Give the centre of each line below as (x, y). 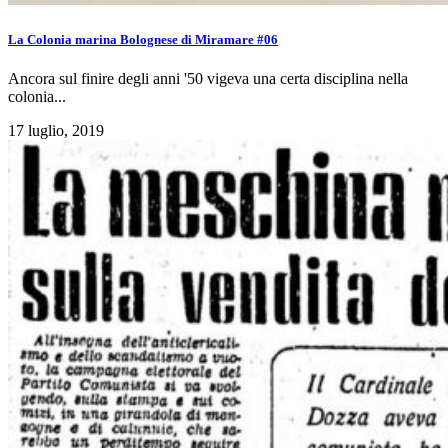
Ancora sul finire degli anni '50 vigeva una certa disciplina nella (208, 78)
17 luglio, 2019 (56, 130)
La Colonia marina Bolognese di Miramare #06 (143, 39)
